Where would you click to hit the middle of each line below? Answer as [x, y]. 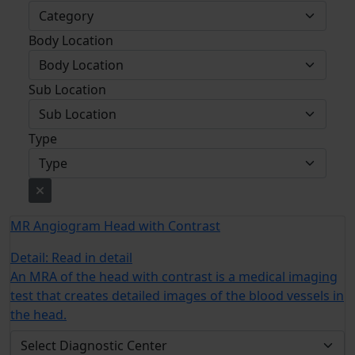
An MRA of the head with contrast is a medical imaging [174, 277]
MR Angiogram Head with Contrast [115, 226]
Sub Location [67, 90]
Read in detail [92, 258]
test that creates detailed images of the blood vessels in [177, 296]
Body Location [71, 40]
